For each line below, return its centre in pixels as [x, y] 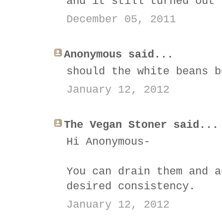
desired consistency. [131, 186]
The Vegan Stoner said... [141, 125]
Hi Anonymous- [108, 142]
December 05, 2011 [121, 19]
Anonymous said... [119, 55]
